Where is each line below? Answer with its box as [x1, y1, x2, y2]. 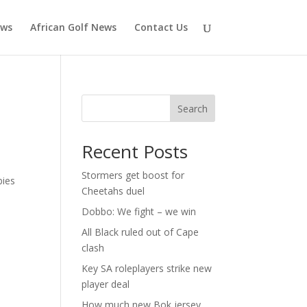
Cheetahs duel [82, 184, 145, 197]
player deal [82, 278, 130, 291]
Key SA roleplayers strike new [82, 262, 212, 275]
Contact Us [134, 21, 188, 34]
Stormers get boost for [82, 169, 185, 182]
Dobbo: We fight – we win [82, 205, 197, 218]
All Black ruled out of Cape [82, 225, 199, 238]
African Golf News [29, 21, 116, 34]
